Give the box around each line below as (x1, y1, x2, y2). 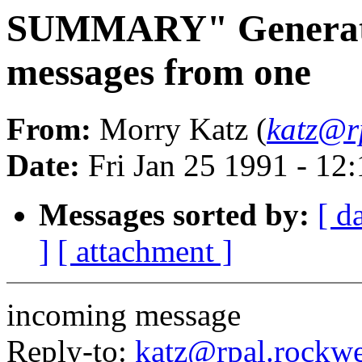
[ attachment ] (57, 234, 233, 269)
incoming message (6, 297, 241, 333)
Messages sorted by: (39, 197, 309, 233)
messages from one (6, 51, 311, 93)
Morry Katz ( (91, 112, 267, 147)
